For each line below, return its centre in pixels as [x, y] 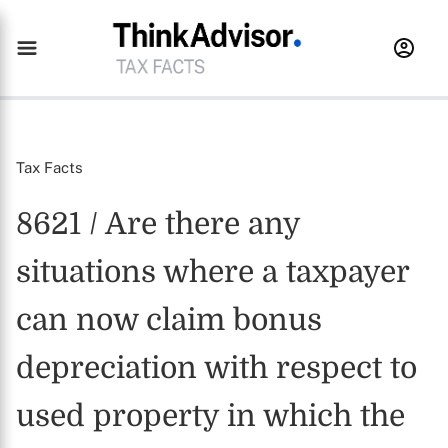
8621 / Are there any [158, 224]
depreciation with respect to [216, 368]
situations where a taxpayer [212, 272]
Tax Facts [49, 167]
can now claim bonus [169, 320]
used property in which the [210, 416]
